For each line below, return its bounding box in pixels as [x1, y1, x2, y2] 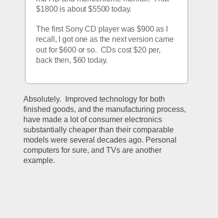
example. [23, 156, 59, 164]
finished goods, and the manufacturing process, [23, 105, 186, 113]
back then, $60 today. [36, 55, 108, 64]
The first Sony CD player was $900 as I [36, 24, 168, 33]
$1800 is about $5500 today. [36, 4, 132, 13]
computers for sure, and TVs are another [23, 145, 162, 154]
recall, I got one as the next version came [36, 35, 174, 43]
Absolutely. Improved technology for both [23, 94, 165, 103]
